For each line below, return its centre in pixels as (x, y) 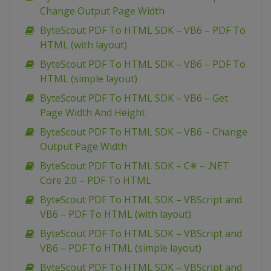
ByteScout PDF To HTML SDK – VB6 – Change (144, 132)
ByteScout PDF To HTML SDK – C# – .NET (135, 166)
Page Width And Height (93, 113)
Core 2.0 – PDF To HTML (96, 180)
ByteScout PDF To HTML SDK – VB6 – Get (134, 98)
